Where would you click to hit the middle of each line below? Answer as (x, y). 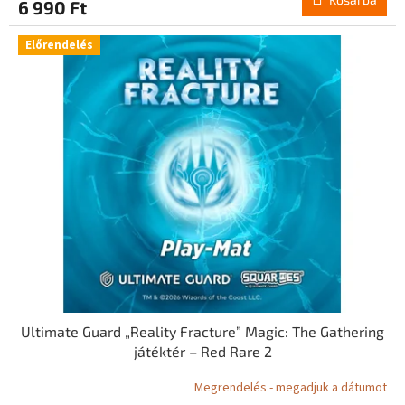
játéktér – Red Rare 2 (202, 351)
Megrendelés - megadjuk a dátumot (291, 388)
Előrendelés (59, 46)
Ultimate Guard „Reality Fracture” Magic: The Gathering (202, 331)
